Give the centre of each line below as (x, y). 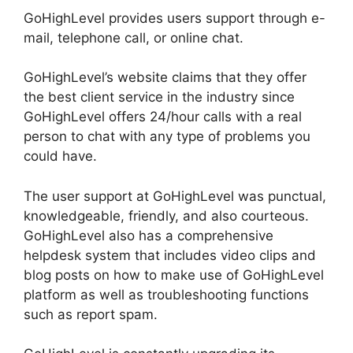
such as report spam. (91, 314)
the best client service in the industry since (159, 97)
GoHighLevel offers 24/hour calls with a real (163, 117)
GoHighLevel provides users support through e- (175, 18)
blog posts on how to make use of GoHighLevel (174, 275)
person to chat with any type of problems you (167, 137)
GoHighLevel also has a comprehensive (149, 235)
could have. (60, 156)
